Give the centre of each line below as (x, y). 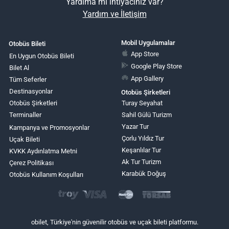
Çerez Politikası (31, 163)
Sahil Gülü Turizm (146, 115)
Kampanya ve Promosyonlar (49, 128)
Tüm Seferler (28, 80)
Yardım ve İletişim (114, 14)
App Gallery (147, 79)
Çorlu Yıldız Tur (143, 139)
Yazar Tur (135, 127)
